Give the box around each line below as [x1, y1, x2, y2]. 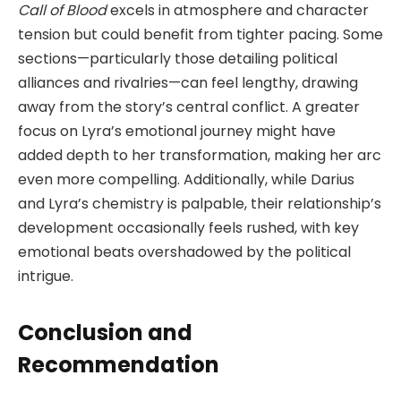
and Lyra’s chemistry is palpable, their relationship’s [18, 192, 381, 214]
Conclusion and [18, 318, 192, 348]
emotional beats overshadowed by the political [18, 241, 351, 262]
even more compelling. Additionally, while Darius [18, 168, 354, 190]
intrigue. [18, 265, 73, 286]
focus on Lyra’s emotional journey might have [18, 120, 336, 141]
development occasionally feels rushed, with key [18, 217, 359, 238]
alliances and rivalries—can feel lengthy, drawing [18, 72, 358, 93]
